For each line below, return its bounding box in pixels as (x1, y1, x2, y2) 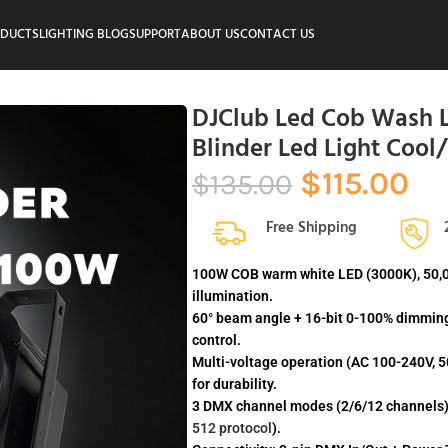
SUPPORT (129, 24, 181, 45)
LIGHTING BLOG (39, 24, 129, 45)
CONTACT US (240, 24, 315, 45)
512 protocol (192, 420, 273, 436)
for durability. (192, 376, 278, 392)
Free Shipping (265, 216, 357, 240)
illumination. (192, 288, 274, 304)
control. (192, 332, 242, 348)
